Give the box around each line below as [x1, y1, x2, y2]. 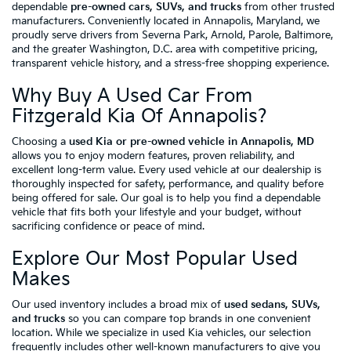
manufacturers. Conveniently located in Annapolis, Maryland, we [12, 15, 320, 28]
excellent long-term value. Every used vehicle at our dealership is [12, 164, 321, 177]
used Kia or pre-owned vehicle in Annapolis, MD [69, 136, 314, 149]
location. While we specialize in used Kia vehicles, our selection [12, 327, 311, 340]
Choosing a [12, 136, 69, 149]
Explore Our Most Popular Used [12, 248, 298, 271]
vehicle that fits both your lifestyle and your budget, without [12, 206, 302, 219]
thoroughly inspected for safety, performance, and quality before [12, 178, 324, 191]
